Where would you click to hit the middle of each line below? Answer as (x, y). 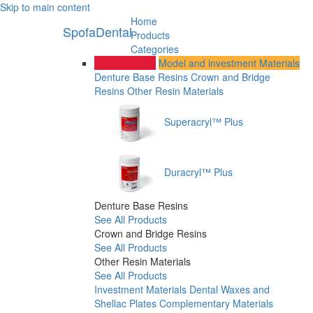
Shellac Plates (125, 303)
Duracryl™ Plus (198, 172)
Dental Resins (125, 63)
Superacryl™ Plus (204, 121)
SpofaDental (97, 31)
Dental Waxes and (230, 289)
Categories (154, 49)
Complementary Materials (216, 303)
